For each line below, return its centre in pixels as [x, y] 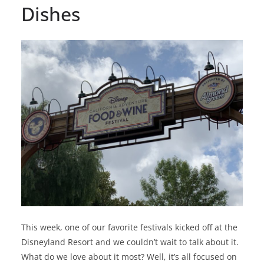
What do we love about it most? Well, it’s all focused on [129, 256]
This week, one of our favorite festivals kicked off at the [129, 227]
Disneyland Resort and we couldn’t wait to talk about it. [130, 242]
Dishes [51, 14]
